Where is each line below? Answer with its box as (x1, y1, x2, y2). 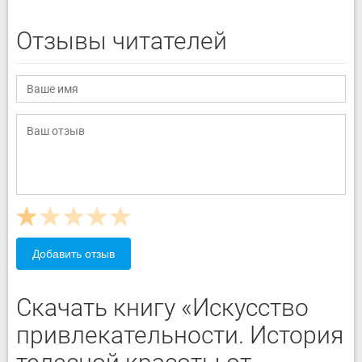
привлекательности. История (16, 321, 343, 349)
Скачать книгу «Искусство (16, 293, 309, 322)
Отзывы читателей (16, 27, 227, 55)
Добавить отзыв (32, 247, 115, 260)
